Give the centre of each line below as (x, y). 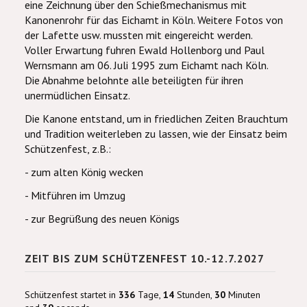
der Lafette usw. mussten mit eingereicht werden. (139, 35)
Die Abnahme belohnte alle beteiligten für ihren (134, 80)
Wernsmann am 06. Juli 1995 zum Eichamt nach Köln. (147, 65)
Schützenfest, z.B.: (68, 149)
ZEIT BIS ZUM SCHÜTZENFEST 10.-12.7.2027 (145, 258)
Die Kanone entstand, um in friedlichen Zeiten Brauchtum (156, 119)
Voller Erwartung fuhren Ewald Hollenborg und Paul (145, 50)
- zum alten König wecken (84, 172)
